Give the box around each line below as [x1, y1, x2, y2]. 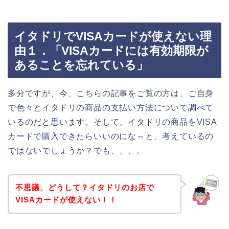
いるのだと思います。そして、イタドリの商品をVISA [8, 117, 217, 126]
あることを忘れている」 [14, 58, 148, 72]
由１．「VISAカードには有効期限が [14, 43, 209, 57]
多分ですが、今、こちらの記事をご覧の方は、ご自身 [8, 88, 214, 98]
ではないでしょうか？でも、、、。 [8, 146, 145, 155]
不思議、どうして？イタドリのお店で [15, 183, 154, 192]
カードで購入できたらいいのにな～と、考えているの [8, 131, 214, 141]
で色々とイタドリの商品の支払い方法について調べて [8, 103, 214, 112]
